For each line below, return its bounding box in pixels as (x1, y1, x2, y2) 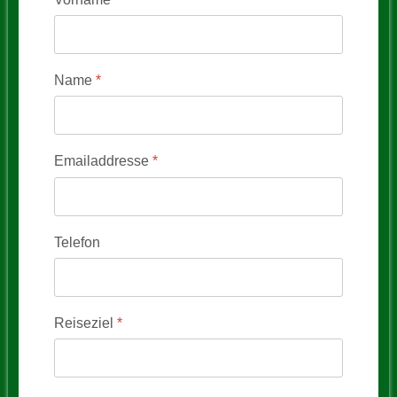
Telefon (53, 234, 100, 250)
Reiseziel (53, 315, 117, 331)
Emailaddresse (53, 153, 152, 169)
